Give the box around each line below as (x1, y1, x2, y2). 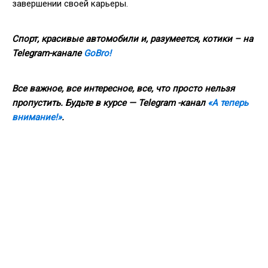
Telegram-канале (12, 47, 84, 59)
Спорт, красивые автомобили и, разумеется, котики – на (12, 33, 253, 44)
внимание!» (12, 111, 62, 123)
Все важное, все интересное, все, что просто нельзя (12, 83, 234, 94)
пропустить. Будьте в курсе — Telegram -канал (12, 97, 208, 108)
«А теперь (208, 97, 248, 108)
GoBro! (84, 47, 111, 59)
